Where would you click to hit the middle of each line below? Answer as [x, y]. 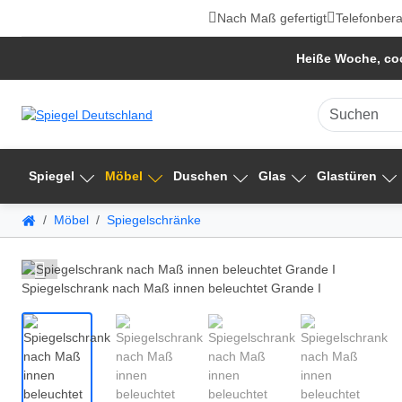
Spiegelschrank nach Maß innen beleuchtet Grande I [171, 288]
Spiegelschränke [154, 220]
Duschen [201, 176]
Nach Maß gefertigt [272, 18]
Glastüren [347, 176]
